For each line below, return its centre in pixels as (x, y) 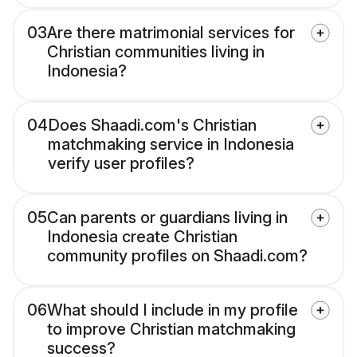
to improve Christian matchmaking (171, 330)
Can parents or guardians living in (167, 218)
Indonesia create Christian (142, 237)
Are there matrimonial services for (171, 33)
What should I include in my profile (173, 310)
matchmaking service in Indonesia (171, 145)
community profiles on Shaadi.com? (177, 256)
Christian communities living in (156, 52)
